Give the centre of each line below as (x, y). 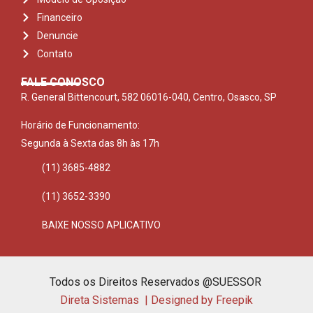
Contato (54, 53)
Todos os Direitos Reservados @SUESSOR (156, 282)
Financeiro (59, 17)
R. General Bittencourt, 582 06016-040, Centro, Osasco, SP (149, 97)
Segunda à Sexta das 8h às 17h (90, 144)
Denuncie (57, 35)
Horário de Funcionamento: (80, 125)
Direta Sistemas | (105, 300)
